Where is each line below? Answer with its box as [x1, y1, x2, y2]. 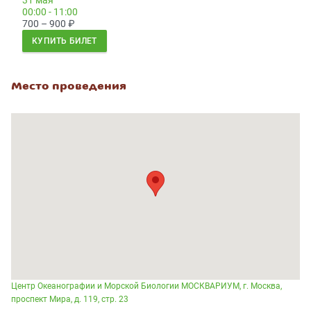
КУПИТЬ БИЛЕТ [32, 36, 97, 47]
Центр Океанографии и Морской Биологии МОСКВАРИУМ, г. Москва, [11, 281, 282, 292]
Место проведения [11, 80, 126, 93]
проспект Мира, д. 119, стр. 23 [11, 294, 128, 305]
